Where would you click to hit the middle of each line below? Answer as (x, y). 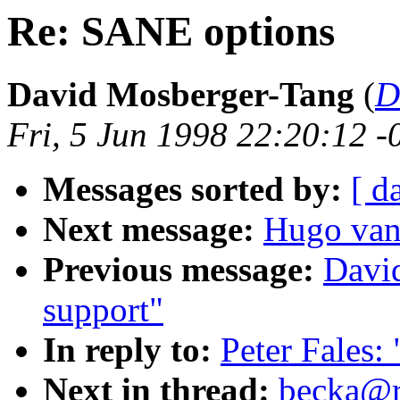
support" (103, 310)
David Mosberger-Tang (181, 95)
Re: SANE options (171, 31)
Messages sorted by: (192, 189)
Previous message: (179, 270)
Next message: (149, 229)
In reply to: (127, 350)
